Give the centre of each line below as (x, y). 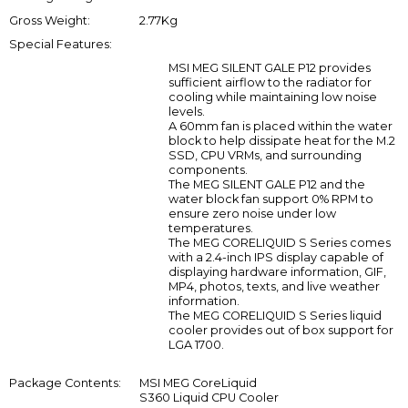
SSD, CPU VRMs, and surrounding (265, 156)
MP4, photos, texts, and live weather (274, 287)
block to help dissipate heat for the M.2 (281, 141)
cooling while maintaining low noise (272, 97)
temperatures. (210, 229)
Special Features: (61, 44)
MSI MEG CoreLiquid (198, 383)
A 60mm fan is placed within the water (280, 127)
